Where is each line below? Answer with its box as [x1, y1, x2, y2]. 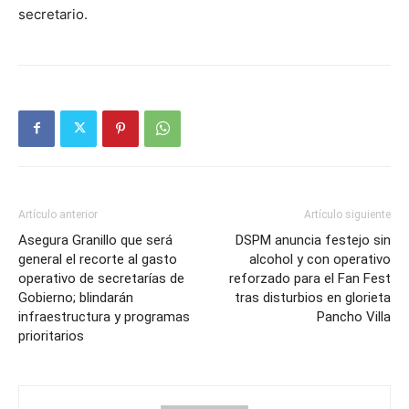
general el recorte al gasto [18, 250, 177, 267]
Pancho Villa [317, 308, 391, 325]
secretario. [18, 5, 88, 23]
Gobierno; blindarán [18, 288, 133, 306]
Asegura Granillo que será [18, 231, 173, 248]
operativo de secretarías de [18, 269, 184, 287]
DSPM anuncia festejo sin [236, 231, 391, 248]
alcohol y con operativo [249, 250, 391, 267]
